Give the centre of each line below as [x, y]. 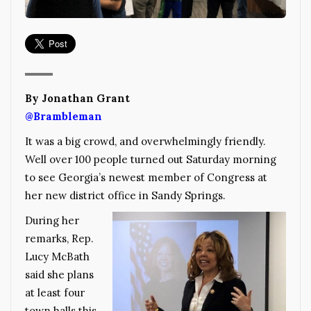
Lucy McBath [57, 256]
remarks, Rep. [59, 238]
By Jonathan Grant [77, 98]
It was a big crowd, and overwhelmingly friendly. [145, 141]
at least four [55, 292]
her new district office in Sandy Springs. [125, 195]
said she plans [59, 274]
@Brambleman [64, 116]
